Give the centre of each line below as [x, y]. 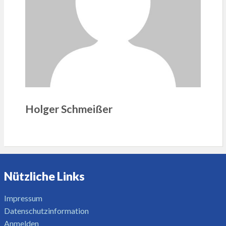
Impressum [23, 198]
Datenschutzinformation [46, 210]
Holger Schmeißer [69, 109]
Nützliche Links [44, 176]
